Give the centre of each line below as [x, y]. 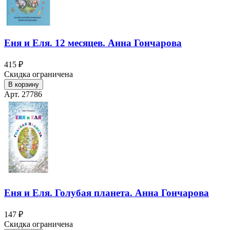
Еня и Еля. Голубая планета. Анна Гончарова [107, 193]
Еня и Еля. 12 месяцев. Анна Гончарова [93, 43]
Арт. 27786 [23, 94]
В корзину [24, 84]
